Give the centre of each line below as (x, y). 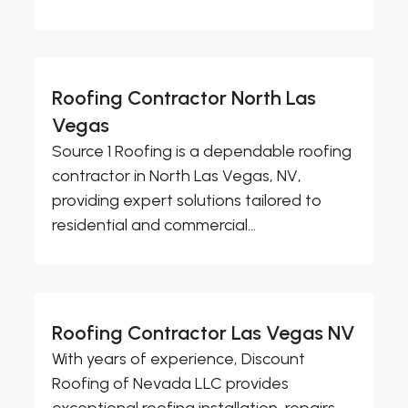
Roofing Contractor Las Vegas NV (204, 332)
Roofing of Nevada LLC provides (171, 383)
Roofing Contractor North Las (184, 97)
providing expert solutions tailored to (187, 200)
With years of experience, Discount (179, 358)
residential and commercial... (154, 224)
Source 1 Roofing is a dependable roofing (202, 151)
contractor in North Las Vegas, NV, (177, 175)
